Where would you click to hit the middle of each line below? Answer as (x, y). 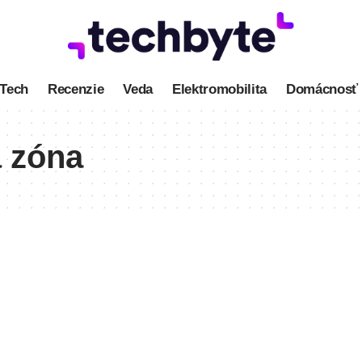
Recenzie (76, 89)
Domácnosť (322, 89)
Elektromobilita (219, 89)
